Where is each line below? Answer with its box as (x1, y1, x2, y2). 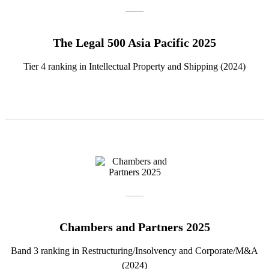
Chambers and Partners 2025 (59, 220, 210, 234)
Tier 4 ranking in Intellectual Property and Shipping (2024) (23, 61, 246, 72)
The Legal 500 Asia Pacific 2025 (53, 36, 216, 50)
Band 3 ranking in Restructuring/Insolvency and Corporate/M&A (11, 246, 258, 256)
